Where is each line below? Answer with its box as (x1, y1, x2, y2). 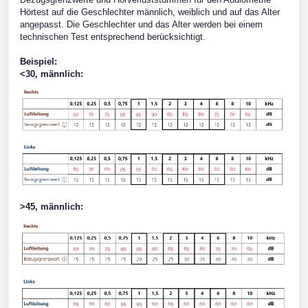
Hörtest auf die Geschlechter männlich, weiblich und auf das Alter (20, 7, 280, 17)
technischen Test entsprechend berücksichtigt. (20, 32, 206, 42)
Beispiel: (20, 56, 57, 67)
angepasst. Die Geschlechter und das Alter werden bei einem (20, 19, 263, 30)
